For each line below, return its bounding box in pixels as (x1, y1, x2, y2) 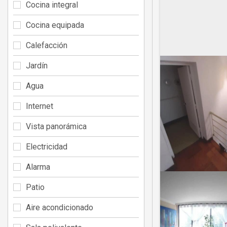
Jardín (26, 60, 48, 70)
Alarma (26, 162, 50, 172)
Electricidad (26, 141, 67, 152)
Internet (26, 101, 53, 111)
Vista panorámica (26, 121, 87, 131)
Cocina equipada (26, 20, 84, 30)
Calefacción (26, 40, 67, 50)
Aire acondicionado (26, 202, 93, 212)
